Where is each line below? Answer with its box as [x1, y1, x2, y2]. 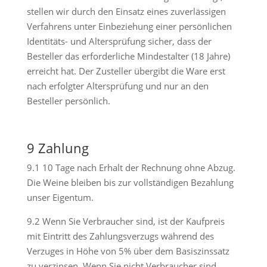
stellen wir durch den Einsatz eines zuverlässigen [26, 5, 226, 17]
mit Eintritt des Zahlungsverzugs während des [26, 230, 214, 242]
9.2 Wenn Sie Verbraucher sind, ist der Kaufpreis [26, 215, 225, 227]
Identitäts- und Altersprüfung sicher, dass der [26, 35, 212, 47]
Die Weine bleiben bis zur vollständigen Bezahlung [26, 176, 234, 188]
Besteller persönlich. [26, 95, 110, 107]
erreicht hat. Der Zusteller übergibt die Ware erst [26, 65, 225, 77]
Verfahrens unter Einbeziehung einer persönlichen [26, 20, 232, 32]
